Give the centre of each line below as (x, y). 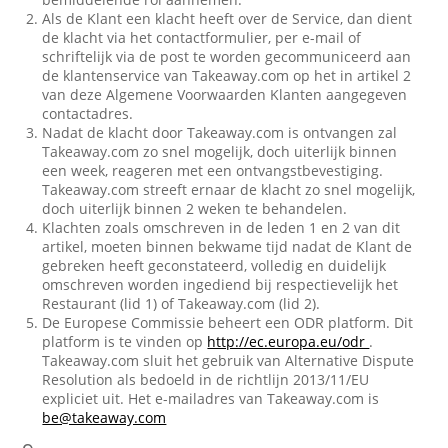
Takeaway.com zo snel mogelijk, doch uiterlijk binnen (220, 151)
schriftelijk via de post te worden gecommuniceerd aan (227, 56)
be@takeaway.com (104, 417)
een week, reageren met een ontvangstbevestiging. (213, 170)
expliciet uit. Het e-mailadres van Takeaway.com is (211, 398)
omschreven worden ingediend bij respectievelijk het (220, 284)
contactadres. (88, 113)
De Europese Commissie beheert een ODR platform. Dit (228, 322)
